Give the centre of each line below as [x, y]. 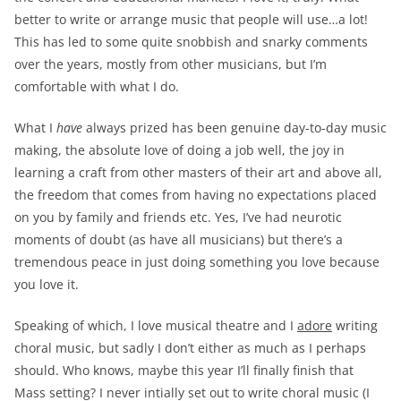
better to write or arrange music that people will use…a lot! [191, 19]
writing [355, 325]
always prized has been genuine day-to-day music [235, 127]
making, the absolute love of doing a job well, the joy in [179, 149]
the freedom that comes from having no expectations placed [196, 194]
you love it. [47, 284]
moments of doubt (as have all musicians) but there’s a [179, 239]
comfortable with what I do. [97, 86]
